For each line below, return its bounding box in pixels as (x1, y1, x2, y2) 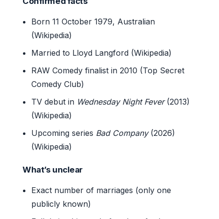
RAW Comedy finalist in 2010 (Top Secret (31, 65, 185, 75)
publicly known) (31, 198, 91, 209)
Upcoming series (31, 128, 96, 138)
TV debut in (31, 96, 77, 107)
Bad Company (96, 128, 149, 138)
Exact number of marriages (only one (31, 185, 172, 195)
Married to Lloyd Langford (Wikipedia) (31, 47, 172, 58)
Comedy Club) (31, 79, 85, 89)
